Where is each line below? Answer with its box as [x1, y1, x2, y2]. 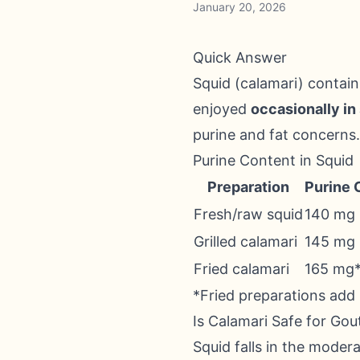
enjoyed [193, 100, 251, 117]
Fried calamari [194, 260, 289, 277]
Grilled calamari [194, 233, 297, 250]
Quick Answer [193, 49, 287, 66]
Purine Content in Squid [193, 152, 354, 169]
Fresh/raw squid [194, 206, 303, 223]
